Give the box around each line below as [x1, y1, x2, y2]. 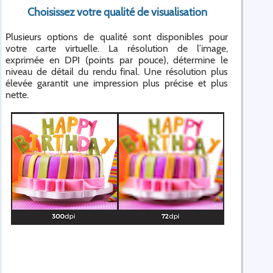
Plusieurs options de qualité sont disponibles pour [5, 31, 228, 43]
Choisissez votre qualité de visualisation [27, 5, 207, 19]
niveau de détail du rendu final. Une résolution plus [5, 66, 228, 77]
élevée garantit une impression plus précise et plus [5, 77, 228, 89]
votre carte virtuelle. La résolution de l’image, [5, 43, 228, 54]
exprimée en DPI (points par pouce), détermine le [5, 54, 228, 66]
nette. [5, 89, 29, 101]
